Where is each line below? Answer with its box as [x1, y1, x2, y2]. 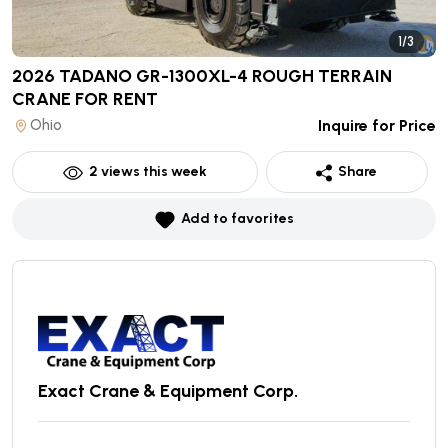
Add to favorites [180, 210, 294, 228]
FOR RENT [75, 88, 158, 111]
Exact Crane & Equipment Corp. [38, 380, 298, 403]
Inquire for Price [318, 116, 436, 136]
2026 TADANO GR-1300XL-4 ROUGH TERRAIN [12, 65, 392, 88]
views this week [97, 163, 207, 181]
